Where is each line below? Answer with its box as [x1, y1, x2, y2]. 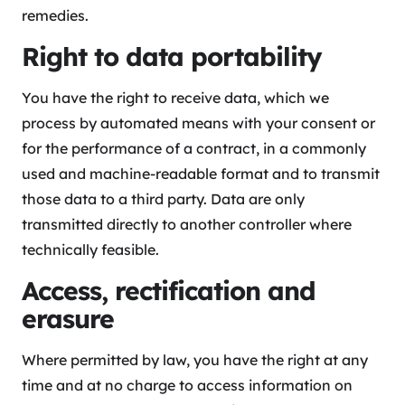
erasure [22, 303, 114, 335]
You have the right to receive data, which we [22, 89, 329, 108]
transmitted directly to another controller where [22, 215, 352, 234]
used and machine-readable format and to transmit [22, 165, 380, 184]
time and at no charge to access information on [22, 376, 353, 395]
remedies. [22, 6, 89, 25]
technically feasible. [22, 240, 159, 259]
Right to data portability [22, 41, 322, 73]
